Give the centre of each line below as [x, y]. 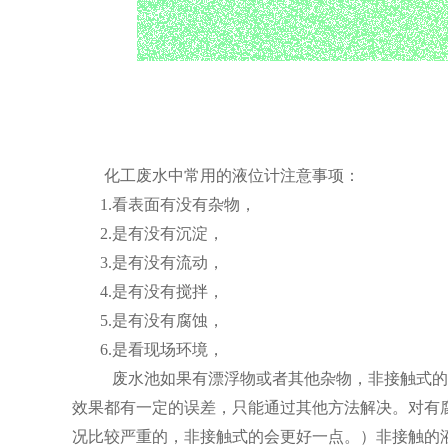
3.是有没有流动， [148, 262]
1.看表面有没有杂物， [164, 204]
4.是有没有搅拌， [162, 291]
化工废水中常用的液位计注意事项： [232, 175]
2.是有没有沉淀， [162, 233]
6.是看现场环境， [162, 349]
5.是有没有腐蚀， [148, 320]
